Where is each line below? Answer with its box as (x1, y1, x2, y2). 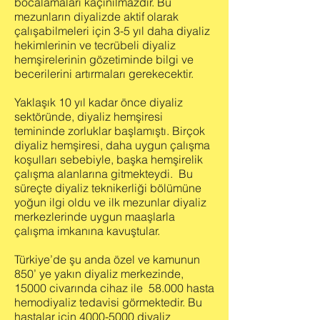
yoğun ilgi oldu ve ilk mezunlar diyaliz (14, 195, 206, 209)
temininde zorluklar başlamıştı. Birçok (14, 124, 205, 138)
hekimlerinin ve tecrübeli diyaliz (14, 38, 176, 52)
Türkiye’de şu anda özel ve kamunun (14, 252, 200, 266)
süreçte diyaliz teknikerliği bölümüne (14, 181, 201, 195)
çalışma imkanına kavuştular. (14, 224, 160, 238)
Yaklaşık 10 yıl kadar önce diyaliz (14, 95, 183, 109)
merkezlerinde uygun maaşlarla (14, 209, 175, 224)
